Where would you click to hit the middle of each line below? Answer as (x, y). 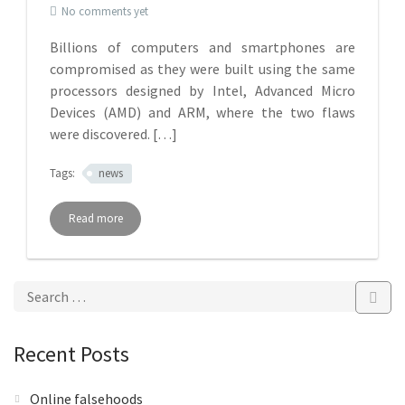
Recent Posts (71, 354)
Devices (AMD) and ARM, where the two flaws (202, 112)
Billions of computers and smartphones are (202, 47)
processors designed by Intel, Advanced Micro (202, 90)
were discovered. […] (113, 134)
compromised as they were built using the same (202, 69)
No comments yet (105, 11)
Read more (95, 218)
